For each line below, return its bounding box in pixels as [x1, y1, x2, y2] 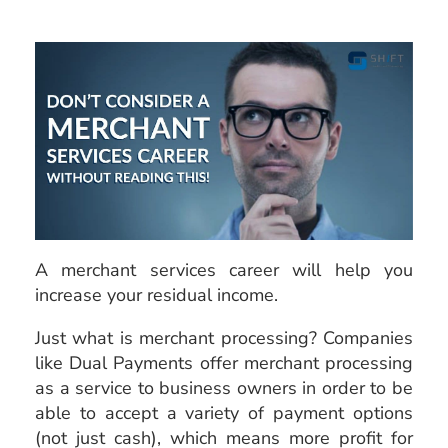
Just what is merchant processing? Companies [35, 325, 413, 350]
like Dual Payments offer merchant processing [35, 350, 413, 375]
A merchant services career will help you [35, 257, 413, 282]
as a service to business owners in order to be [35, 375, 413, 400]
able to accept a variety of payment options [35, 400, 413, 425]
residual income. [147, 282, 278, 307]
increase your [35, 282, 147, 307]
